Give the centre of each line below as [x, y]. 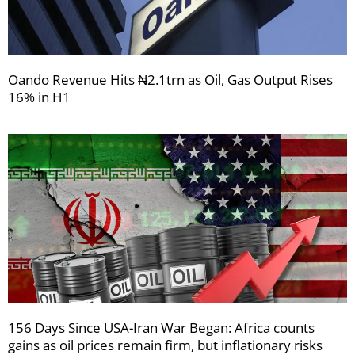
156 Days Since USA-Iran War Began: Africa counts [161, 328]
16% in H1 [39, 97]
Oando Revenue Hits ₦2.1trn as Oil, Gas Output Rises [170, 80]
